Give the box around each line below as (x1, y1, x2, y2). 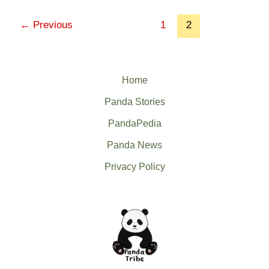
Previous (30, 19, 73, 31)
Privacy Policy (104, 161, 165, 172)
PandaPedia (107, 118, 162, 128)
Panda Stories (104, 96, 165, 107)
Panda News (107, 139, 162, 150)
